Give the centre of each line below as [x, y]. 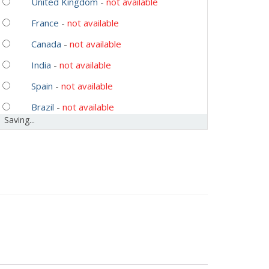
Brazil [42, 107]
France [45, 23]
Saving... [20, 119]
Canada [46, 44]
